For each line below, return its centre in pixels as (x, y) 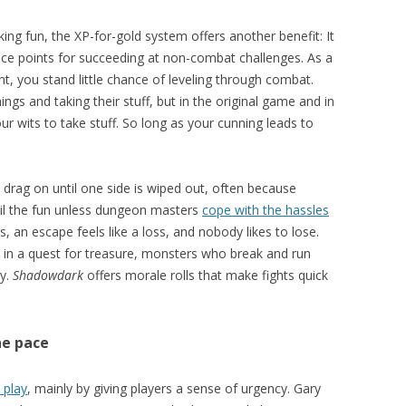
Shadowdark (48, 275)
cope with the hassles (266, 210)
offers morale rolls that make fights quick (206, 275)
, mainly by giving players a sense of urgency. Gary (174, 389)
